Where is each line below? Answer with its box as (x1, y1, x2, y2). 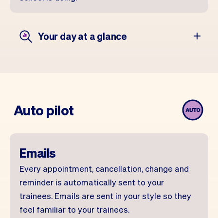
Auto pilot (14, 101, 74, 119)
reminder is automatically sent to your (19, 177, 164, 187)
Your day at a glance (38, 30, 127, 42)
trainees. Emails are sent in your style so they (19, 190, 191, 201)
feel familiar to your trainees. (19, 204, 129, 215)
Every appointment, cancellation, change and (19, 163, 189, 174)
